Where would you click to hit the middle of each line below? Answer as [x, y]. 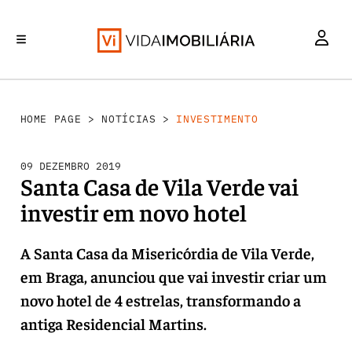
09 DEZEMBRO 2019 [70, 166]
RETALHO [273, 98]
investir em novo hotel [133, 212]
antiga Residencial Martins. [113, 323]
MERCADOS [112, 98]
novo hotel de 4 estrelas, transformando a [160, 300]
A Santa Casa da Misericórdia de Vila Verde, [167, 253]
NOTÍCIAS [129, 119]
